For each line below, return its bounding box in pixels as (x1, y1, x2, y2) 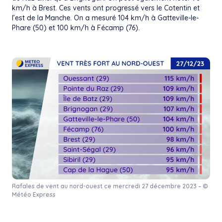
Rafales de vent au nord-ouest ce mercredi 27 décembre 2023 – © (12, 182, 208, 190)
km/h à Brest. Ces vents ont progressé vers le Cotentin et (12, 3, 200, 13)
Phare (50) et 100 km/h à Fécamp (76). (12, 23, 140, 33)
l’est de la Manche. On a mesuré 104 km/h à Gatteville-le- (12, 13, 199, 23)
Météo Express (12, 190, 55, 198)
